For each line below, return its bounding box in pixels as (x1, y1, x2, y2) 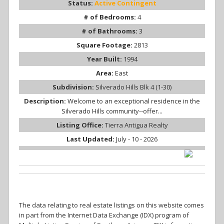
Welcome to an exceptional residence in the (67, 96, 200, 106)
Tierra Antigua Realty (104, 120, 168, 130)
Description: (24, 96, 67, 106)
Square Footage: (76, 40, 134, 50)
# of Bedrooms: (83, 12, 137, 22)
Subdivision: (52, 82, 95, 92)
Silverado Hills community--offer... (61, 106, 162, 116)
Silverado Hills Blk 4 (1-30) (95, 82, 171, 92)
